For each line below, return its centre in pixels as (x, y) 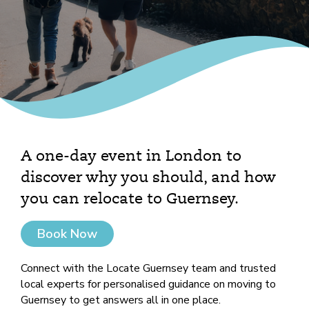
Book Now (67, 234)
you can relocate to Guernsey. (130, 199)
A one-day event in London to (131, 157)
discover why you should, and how (148, 178)
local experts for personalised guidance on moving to (148, 284)
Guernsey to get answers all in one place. (121, 300)
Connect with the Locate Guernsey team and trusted (148, 268)
